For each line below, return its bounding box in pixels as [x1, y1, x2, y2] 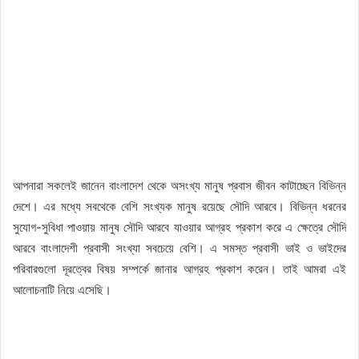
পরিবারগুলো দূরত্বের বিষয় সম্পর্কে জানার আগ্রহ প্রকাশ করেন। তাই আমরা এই [13, 260, 346, 276]
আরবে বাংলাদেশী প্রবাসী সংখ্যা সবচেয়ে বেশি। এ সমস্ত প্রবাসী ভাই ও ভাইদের [13, 240, 346, 256]
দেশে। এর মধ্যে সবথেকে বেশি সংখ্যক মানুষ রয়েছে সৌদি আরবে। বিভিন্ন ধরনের [13, 198, 346, 214]
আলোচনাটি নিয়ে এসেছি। [13, 281, 111, 297]
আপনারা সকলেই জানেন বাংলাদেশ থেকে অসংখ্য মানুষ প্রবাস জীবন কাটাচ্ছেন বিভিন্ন [13, 177, 346, 193]
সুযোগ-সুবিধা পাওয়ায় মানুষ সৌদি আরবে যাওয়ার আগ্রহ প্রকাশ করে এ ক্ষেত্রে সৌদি [13, 219, 346, 235]
